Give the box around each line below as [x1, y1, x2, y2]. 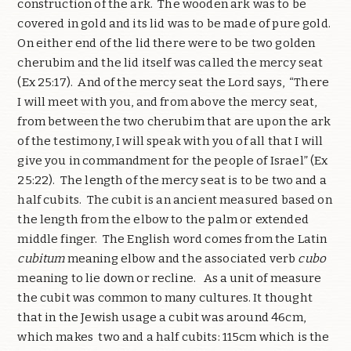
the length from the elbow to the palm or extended [17, 212, 309, 227]
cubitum [17, 251, 65, 266]
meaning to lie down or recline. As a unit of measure [17, 271, 322, 286]
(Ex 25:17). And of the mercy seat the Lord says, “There [17, 75, 330, 90]
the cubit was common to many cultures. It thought [17, 291, 313, 306]
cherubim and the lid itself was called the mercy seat [17, 56, 324, 71]
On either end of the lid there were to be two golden [17, 36, 316, 51]
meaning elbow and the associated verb [64, 251, 299, 266]
